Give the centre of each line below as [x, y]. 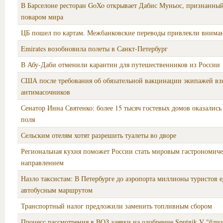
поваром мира [42, 17]
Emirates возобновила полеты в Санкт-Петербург [94, 49]
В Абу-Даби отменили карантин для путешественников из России [120, 64]
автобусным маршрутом [57, 190]
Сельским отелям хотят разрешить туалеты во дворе [99, 135]
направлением [42, 163]
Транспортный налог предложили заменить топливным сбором [116, 206]
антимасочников [46, 92]
